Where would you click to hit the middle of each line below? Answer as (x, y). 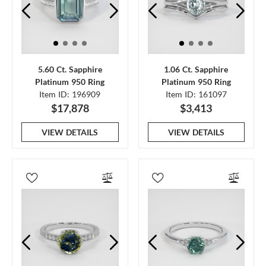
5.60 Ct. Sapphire (70, 69)
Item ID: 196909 (70, 94)
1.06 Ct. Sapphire (196, 69)
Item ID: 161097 (196, 94)
